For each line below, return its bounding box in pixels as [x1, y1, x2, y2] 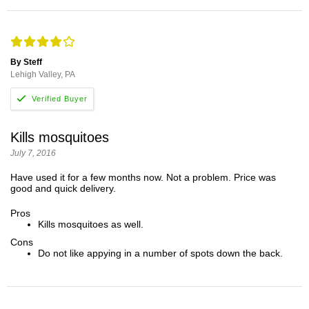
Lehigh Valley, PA [10, 69, 75, 79]
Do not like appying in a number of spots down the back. [38, 247, 283, 259]
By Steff [10, 57, 42, 67]
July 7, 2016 [10, 148, 56, 158]
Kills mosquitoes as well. [38, 218, 143, 230]
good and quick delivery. [10, 182, 116, 194]
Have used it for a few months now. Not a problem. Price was [10, 171, 276, 183]
